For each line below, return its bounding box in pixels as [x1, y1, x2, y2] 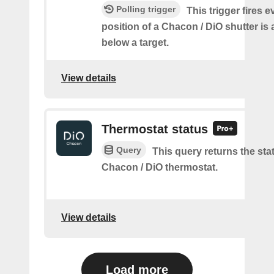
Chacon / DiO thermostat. [102, 161, 218, 172]
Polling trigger [116, 4, 176, 15]
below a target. [102, 37, 169, 48]
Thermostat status [102, 122, 208, 136]
